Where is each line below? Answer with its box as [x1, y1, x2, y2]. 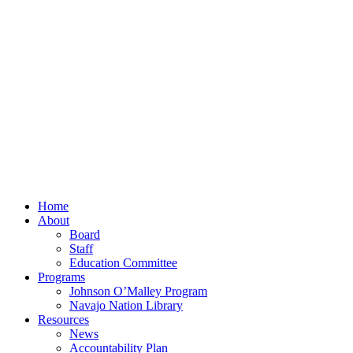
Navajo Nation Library [69, 298, 183, 312]
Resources [38, 312, 89, 326]
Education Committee [69, 255, 177, 269]
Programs [38, 269, 85, 284]
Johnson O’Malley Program [69, 284, 207, 298]
